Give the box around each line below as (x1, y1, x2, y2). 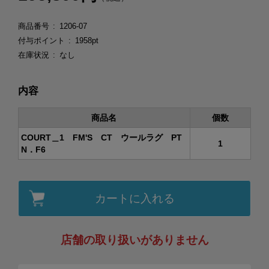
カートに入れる (94, 192, 175, 205)
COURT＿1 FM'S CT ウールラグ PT (21, 133, 183, 143)
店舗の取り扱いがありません (60, 234, 209, 247)
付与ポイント (17, 35, 65, 45)
